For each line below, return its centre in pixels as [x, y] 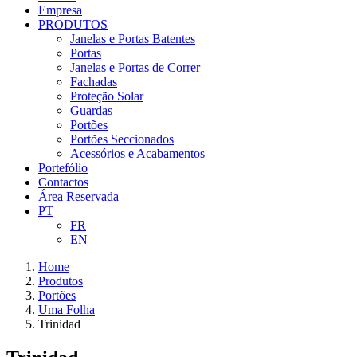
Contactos [63, 182]
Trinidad [59, 324]
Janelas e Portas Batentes [133, 39]
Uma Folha [67, 310]
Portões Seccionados [122, 139]
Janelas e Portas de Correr [135, 67]
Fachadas [94, 82]
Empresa [60, 10]
